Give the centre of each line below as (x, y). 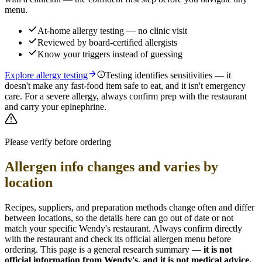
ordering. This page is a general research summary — (104, 250)
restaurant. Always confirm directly (177, 229)
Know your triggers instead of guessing (110, 54)
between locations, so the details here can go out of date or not (119, 218)
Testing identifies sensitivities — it (168, 75)
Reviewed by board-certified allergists (107, 43)
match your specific (42, 229)
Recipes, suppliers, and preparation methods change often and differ (130, 208)
